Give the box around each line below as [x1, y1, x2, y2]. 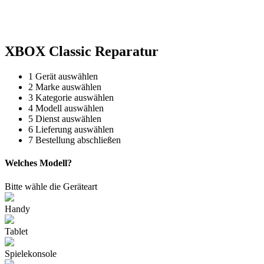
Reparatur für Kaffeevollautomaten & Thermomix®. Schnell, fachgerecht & [5, 12, 259, 21]
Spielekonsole [5, 248, 57, 259]
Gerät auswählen [35, 71, 98, 82]
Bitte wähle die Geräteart [5, 181, 97, 192]
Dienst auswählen [35, 114, 101, 124]
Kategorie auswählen [35, 93, 114, 103]
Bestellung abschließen [35, 135, 121, 146]
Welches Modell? [5, 158, 72, 169]
